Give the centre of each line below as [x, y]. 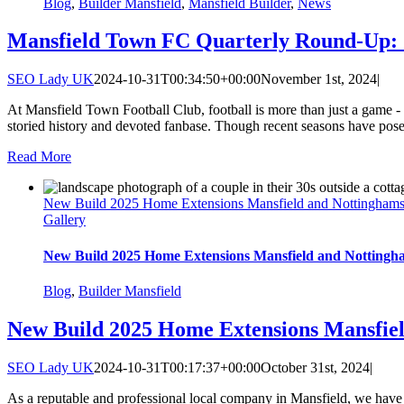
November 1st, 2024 [319, 79]
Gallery [64, 220]
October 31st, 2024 [315, 367]
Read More [39, 157]
